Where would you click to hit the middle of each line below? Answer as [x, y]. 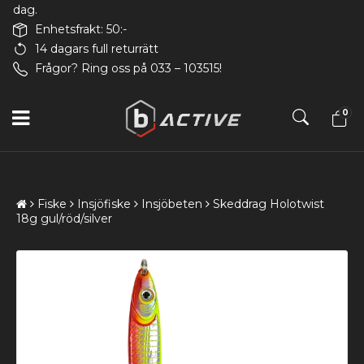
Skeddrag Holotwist [269, 204]
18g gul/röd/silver [64, 218]
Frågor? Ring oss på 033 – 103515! [128, 68]
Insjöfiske [104, 204]
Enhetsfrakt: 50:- [81, 29]
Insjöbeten [172, 204]
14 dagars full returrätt [97, 48]
